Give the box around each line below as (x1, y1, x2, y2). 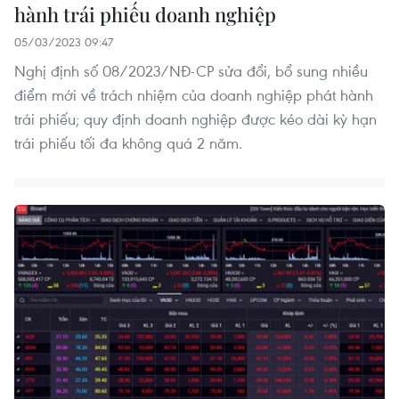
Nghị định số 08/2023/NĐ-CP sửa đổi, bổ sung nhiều (14, 60, 368, 81)
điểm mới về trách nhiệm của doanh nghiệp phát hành (14, 84, 373, 105)
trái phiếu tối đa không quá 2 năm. (14, 132, 242, 153)
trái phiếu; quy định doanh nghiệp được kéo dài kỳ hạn (14, 108, 377, 129)
